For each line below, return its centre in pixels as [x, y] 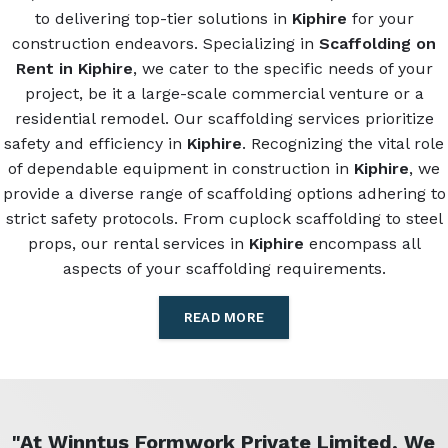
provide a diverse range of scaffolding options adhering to [224, 194]
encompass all [362, 244]
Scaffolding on [377, 44]
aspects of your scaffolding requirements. [224, 269]
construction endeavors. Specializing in [165, 44]
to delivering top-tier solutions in [163, 19]
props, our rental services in [138, 244]
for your [380, 19]
